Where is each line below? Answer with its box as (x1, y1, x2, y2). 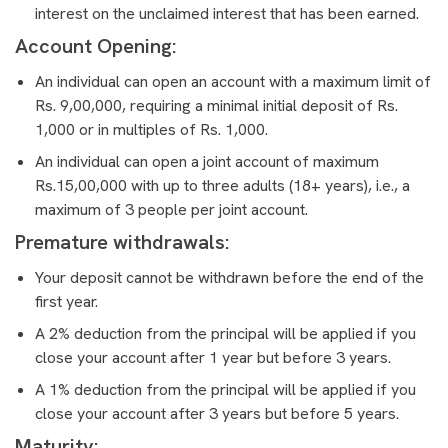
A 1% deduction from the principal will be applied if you (35, 378, 416, 400)
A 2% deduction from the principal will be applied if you (35, 322, 416, 344)
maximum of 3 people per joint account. (35, 198, 312, 220)
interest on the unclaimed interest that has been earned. (35, 2, 419, 24)
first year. (35, 290, 102, 312)
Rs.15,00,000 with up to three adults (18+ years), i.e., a (35, 174, 410, 196)
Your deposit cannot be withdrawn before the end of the (35, 266, 424, 288)
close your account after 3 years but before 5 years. (35, 402, 403, 424)
